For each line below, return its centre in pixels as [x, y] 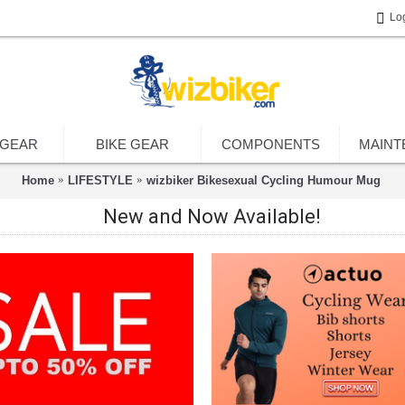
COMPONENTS [270, 144]
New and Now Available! [212, 217]
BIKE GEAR [132, 144]
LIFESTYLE [100, 180]
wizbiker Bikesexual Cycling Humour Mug [263, 180]
